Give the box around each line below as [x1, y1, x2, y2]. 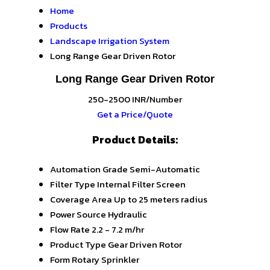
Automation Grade [50, 162, 128, 177]
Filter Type [50, 177, 95, 192]
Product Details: [92, 131, 178, 148]
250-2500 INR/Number [88, 92, 182, 107]
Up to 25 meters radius [114, 192, 207, 207]
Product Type [50, 237, 106, 252]
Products [50, 19, 87, 33]
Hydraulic [108, 207, 147, 222]
